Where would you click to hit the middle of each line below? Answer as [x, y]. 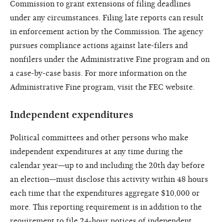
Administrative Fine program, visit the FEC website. [102, 87]
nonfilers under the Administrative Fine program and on [110, 59]
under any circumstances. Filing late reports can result [107, 18]
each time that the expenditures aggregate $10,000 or [105, 193]
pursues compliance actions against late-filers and [99, 45]
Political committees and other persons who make [99, 138]
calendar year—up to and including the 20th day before [107, 165]
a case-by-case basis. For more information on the [98, 73]
